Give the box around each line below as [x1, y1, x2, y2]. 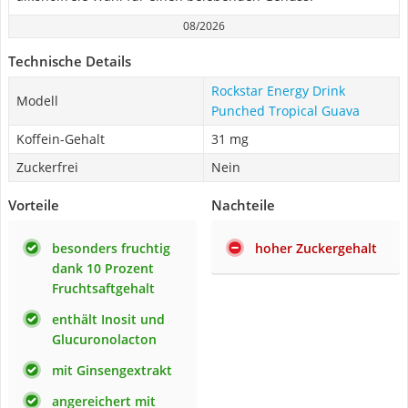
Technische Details [8, 52, 131, 70]
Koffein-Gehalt [16, 130, 105, 148]
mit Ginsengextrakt [52, 362, 172, 379]
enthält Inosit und [52, 311, 165, 328]
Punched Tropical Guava [211, 102, 360, 119]
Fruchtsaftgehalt [52, 280, 155, 297]
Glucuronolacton [52, 331, 157, 348]
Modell [16, 92, 58, 109]
